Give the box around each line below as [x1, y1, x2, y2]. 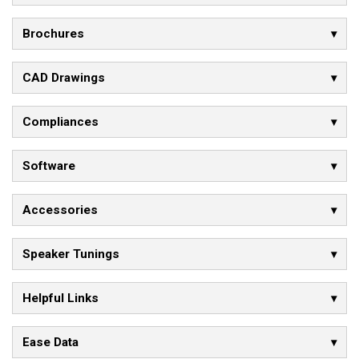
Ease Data [22, 335, 79, 350]
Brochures [22, 26, 84, 42]
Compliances [22, 115, 99, 130]
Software [22, 159, 75, 174]
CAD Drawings [22, 71, 105, 86]
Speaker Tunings [22, 247, 119, 262]
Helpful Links [22, 291, 99, 306]
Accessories [22, 203, 98, 218]
